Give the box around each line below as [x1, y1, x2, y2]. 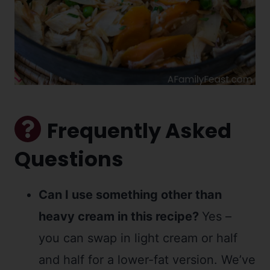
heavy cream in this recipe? [39, 209, 202, 224]
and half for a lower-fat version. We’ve [39, 252, 256, 267]
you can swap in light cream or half [39, 230, 237, 245]
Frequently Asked [47, 116, 231, 145]
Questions [14, 144, 124, 174]
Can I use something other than [39, 187, 222, 202]
